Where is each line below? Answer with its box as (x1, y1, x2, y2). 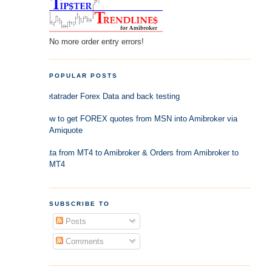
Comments (63, 237, 104, 246)
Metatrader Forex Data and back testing (39, 91, 180, 101)
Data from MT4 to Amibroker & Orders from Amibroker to (39, 148, 239, 157)
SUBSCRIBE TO (49, 200, 110, 208)
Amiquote (49, 125, 83, 135)
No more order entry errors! (49, 36, 144, 46)
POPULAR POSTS (49, 72, 118, 79)
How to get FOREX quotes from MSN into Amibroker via (39, 114, 237, 123)
